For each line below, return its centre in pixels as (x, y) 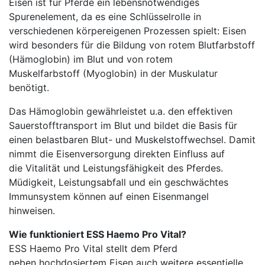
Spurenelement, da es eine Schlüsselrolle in (105, 16)
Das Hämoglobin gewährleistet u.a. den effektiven (121, 111)
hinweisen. (32, 210)
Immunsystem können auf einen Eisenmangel (109, 196)
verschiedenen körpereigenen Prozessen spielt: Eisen (127, 30)
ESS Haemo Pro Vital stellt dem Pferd (93, 248)
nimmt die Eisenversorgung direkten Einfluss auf (117, 153)
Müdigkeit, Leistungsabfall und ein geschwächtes (119, 182)
